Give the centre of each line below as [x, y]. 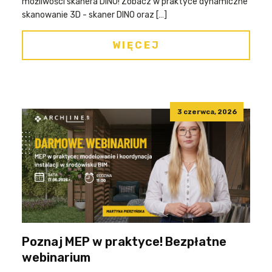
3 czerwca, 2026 [207, 112]
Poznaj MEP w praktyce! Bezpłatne [124, 242]
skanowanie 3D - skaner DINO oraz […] [94, 15]
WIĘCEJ [136, 45]
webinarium [56, 257]
